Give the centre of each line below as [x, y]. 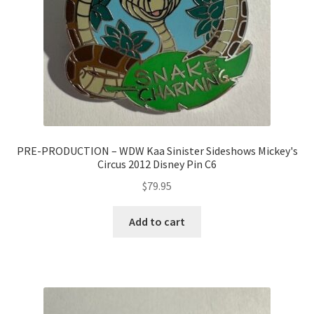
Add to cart [157, 221]
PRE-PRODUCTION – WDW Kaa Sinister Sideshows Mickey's [157, 151]
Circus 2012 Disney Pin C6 [157, 164]
